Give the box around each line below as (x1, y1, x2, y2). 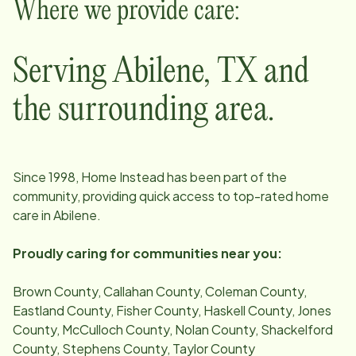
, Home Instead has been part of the (75, 168, 287, 185)
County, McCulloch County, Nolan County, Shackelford (13, 320, 333, 338)
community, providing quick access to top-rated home (13, 187, 329, 204)
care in (13, 206, 53, 223)
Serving (13, 55, 113, 89)
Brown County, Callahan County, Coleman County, (13, 282, 307, 300)
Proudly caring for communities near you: (13, 244, 282, 261)
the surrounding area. (13, 93, 274, 127)
